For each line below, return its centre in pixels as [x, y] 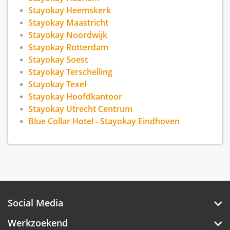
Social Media [35, 203]
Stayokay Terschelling [70, 72]
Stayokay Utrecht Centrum [80, 109]
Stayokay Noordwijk [68, 35]
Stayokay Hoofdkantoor [75, 97]
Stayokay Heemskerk [70, 11]
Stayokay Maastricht [68, 23]
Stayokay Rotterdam [68, 47]
